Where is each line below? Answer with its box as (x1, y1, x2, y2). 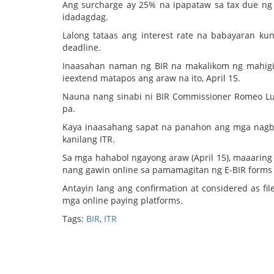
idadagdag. (62, 11, 108, 23)
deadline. (62, 42, 101, 53)
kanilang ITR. (62, 133, 115, 145)
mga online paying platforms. (62, 194, 183, 206)
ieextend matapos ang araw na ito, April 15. (62, 72, 240, 84)
